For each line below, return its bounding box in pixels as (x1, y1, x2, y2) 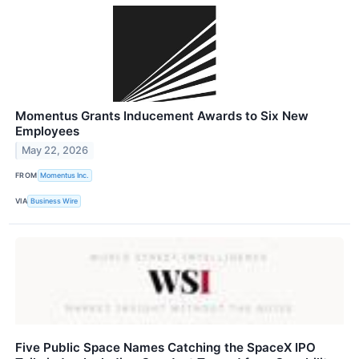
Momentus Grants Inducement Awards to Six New (15, 107, 309, 123)
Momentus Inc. (40, 171, 90, 180)
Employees (15, 123, 79, 139)
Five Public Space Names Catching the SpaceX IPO (15, 340, 316, 356)
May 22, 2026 (22, 144, 89, 157)
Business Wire (30, 196, 79, 206)
